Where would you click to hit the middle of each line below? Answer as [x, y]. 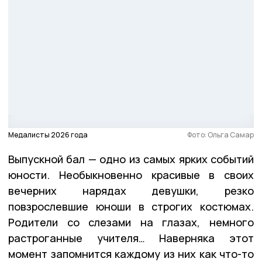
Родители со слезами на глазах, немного [131, 222]
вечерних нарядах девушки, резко [131, 190]
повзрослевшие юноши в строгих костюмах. [131, 206]
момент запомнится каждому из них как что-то [131, 254]
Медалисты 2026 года [48, 135]
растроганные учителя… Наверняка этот [131, 238]
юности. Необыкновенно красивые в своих [131, 175]
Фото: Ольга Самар [220, 135]
